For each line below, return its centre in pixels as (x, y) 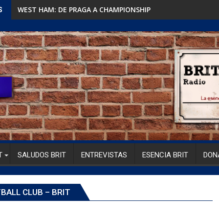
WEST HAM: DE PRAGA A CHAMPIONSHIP (84, 10)
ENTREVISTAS (104, 155)
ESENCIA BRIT (165, 155)
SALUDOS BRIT (42, 155)
